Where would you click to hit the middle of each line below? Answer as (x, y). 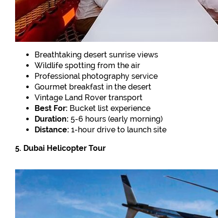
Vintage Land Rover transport (89, 97)
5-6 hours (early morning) (116, 119)
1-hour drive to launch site (118, 129)
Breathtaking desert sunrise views (97, 54)
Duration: (52, 119)
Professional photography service (96, 76)
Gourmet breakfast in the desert (93, 87)
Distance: (52, 129)
